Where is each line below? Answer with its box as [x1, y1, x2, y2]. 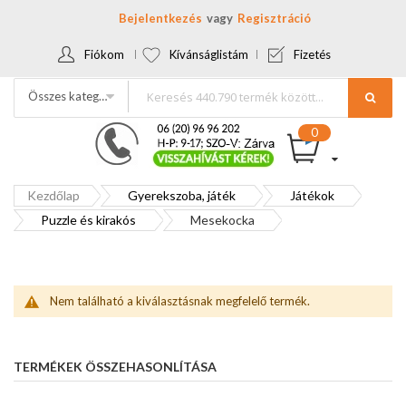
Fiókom [84, 47, 124, 62]
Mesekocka [190, 212, 255, 227]
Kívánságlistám [169, 47, 248, 62]
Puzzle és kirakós [41, 212, 136, 227]
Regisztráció [237, 11, 311, 25]
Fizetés [294, 47, 331, 62]
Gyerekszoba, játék [128, 188, 236, 203]
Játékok [290, 188, 334, 203]
